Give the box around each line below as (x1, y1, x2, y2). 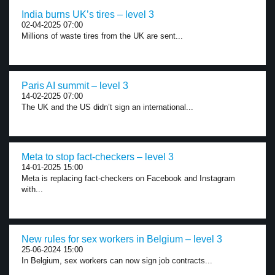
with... (21, 185, 43, 194)
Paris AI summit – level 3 (21, 80, 128, 91)
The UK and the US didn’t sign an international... (21, 103, 193, 112)
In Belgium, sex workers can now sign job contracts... (21, 256, 212, 265)
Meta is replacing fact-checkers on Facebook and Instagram (21, 174, 235, 183)
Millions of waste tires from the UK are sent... (21, 31, 183, 41)
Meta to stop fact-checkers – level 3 (21, 152, 174, 162)
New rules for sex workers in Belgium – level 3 (21, 234, 222, 244)
